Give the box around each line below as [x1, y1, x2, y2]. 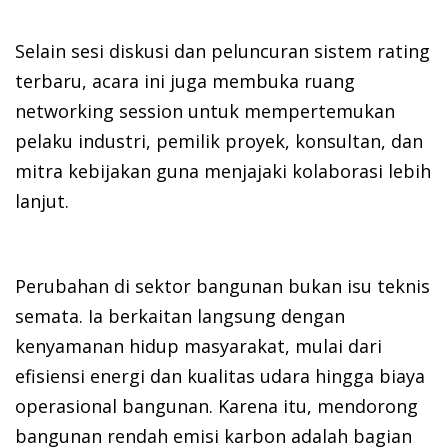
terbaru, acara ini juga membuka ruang [15, 69, 355, 94]
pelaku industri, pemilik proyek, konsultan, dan [15, 129, 423, 154]
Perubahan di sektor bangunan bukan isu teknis [15, 274, 430, 299]
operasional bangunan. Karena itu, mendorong [15, 394, 418, 419]
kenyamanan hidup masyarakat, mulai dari [15, 334, 382, 359]
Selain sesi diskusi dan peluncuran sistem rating [15, 39, 430, 64]
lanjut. [15, 189, 69, 214]
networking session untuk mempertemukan [15, 99, 395, 124]
